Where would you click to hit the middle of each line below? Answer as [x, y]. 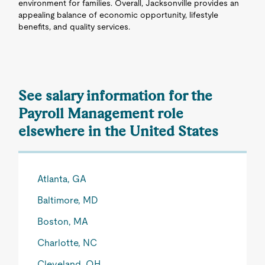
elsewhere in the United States [119, 131]
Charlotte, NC [67, 243]
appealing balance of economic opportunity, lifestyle [119, 15]
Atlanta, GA [62, 179]
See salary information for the [116, 96]
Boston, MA [63, 222]
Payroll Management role [101, 113]
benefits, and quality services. [75, 27]
